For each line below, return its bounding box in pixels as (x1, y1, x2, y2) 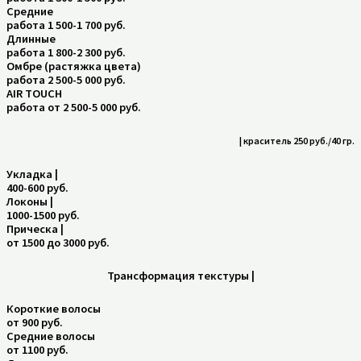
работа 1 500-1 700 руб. (6, 17, 126, 32)
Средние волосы (6, 328, 95, 343)
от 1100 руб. (6, 342, 68, 357)
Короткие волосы (6, 301, 101, 316)
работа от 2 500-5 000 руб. (6, 99, 141, 114)
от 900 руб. (6, 314, 63, 330)
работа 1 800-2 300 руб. (6, 44, 126, 60)
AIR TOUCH (6, 85, 62, 101)
